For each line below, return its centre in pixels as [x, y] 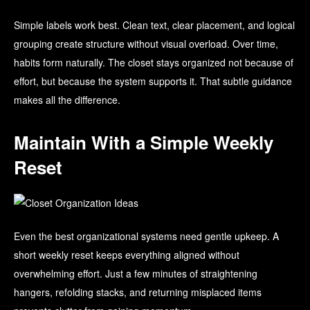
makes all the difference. [67, 100]
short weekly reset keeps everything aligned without [127, 255]
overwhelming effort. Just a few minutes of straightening [136, 274]
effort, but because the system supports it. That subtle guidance [153, 81]
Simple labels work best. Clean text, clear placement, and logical [154, 25]
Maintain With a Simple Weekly [144, 143]
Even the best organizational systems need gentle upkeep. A [146, 236]
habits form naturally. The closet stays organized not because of [154, 63]
